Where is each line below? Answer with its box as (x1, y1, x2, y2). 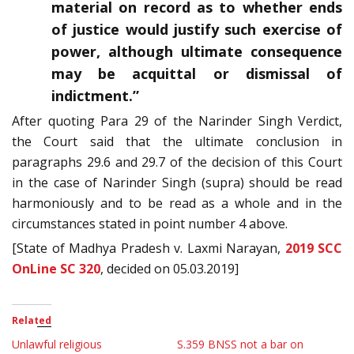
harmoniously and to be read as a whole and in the (12, 194, 342, 213)
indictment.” (51, 86, 139, 106)
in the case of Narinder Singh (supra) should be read (12, 174, 342, 192)
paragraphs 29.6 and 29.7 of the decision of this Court (12, 153, 342, 171)
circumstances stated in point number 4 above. (12, 215, 288, 233)
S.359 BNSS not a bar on (177, 337, 303, 352)
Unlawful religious (12, 337, 102, 352)
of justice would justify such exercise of (51, 20, 342, 40)
